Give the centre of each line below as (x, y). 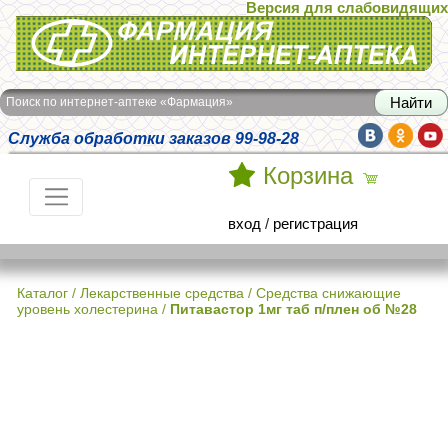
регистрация (315, 223)
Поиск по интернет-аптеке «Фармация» (119, 102)
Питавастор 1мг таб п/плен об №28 (293, 309)
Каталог (42, 293)
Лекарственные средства (162, 293)
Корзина (308, 176)
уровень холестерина (87, 309)
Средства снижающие (328, 293)
